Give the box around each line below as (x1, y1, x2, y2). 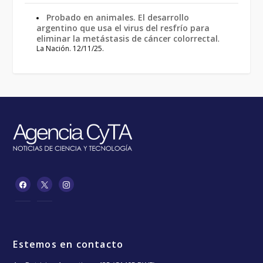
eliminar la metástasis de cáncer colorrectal (36, 32, 218, 44)
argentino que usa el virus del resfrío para (36, 22, 210, 33)
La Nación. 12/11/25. (36, 43, 104, 53)
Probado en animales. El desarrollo (46, 11, 190, 23)
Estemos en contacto (13, 238, 124, 251)
